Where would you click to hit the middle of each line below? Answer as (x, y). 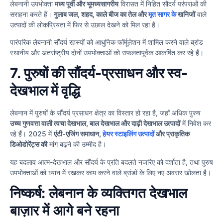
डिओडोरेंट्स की (29, 144)
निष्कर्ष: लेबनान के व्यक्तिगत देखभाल (99, 193)
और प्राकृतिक (172, 134)
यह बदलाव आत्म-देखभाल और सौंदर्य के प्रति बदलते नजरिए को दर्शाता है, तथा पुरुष (111, 162)
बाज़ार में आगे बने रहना (64, 211)
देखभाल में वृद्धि (45, 91)
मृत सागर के (162, 14)
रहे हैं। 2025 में (32, 134)
